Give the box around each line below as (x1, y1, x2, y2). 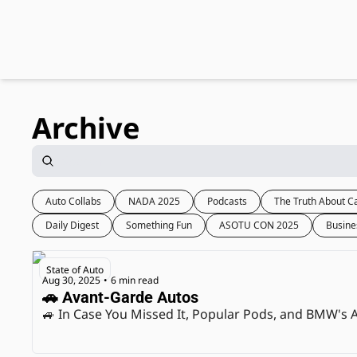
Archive (32, 108, 139, 147)
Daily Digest (45, 218, 99, 232)
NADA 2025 (128, 194, 180, 208)
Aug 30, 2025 (42, 273, 100, 287)
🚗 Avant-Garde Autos (42, 288, 198, 307)
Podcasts (207, 194, 247, 208)
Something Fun (126, 218, 192, 232)
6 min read (111, 273, 159, 287)
